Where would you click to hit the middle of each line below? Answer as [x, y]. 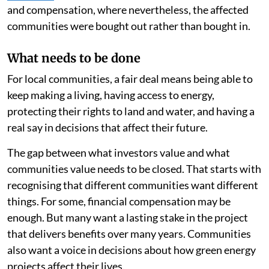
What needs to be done [74, 58]
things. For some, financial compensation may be [119, 201]
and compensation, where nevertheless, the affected [128, 10]
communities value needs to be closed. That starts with [134, 169]
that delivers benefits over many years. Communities [129, 234]
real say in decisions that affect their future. [107, 128]
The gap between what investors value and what [119, 153]
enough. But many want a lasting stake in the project [128, 218]
